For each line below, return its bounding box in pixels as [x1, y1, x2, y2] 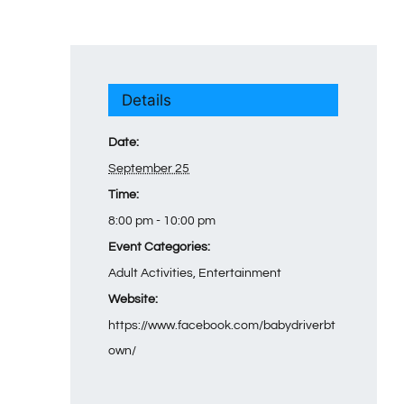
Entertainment [198, 266, 282, 280]
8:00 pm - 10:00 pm [108, 214, 216, 227]
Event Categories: [108, 240, 211, 253]
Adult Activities [108, 266, 194, 280]
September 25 [108, 161, 190, 175]
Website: [108, 292, 159, 306]
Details [122, 90, 172, 109]
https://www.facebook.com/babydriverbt [108, 318, 336, 332]
